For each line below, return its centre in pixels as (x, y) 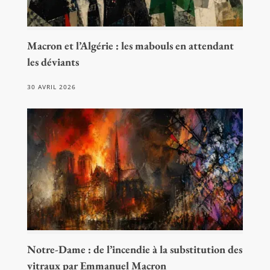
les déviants (53, 62)
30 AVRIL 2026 (51, 87)
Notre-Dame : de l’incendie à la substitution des (134, 249)
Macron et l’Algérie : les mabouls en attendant (130, 46)
